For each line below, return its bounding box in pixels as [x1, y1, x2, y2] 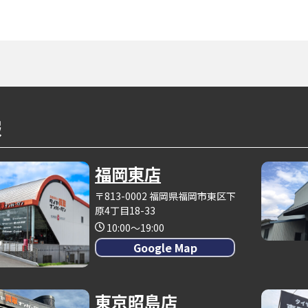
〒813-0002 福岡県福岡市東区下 [95, 188, 236, 203]
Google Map [133, 239, 197, 256]
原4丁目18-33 [95, 203, 156, 217]
